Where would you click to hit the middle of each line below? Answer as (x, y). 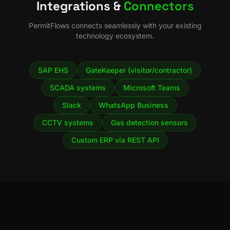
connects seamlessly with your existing (135, 25)
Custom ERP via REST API (115, 140)
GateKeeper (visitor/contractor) (139, 70)
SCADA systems (78, 88)
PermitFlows (49, 25)
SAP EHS (53, 70)
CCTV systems (68, 122)
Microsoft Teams (152, 88)
